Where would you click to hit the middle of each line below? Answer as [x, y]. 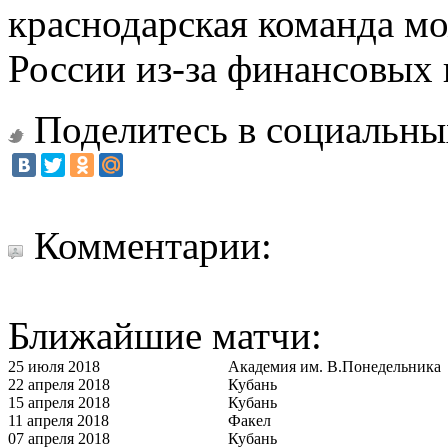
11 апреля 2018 [58, 420]
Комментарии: [153, 245]
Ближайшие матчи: [165, 335]
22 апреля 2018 [59, 384]
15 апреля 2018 [59, 402]
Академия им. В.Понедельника [334, 366]
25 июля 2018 [54, 366]
